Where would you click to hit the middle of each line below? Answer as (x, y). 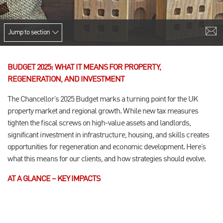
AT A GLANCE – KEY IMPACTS (54, 179)
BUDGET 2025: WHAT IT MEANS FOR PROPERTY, (84, 68)
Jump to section (29, 32)
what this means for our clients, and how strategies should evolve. (107, 159)
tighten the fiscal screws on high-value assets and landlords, (99, 123)
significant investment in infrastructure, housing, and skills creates (108, 135)
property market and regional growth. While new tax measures (103, 111)
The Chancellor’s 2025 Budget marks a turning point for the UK (103, 100)
